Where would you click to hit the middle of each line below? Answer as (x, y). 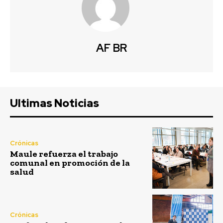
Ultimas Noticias (55, 104)
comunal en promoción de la (70, 163)
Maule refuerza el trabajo (64, 154)
